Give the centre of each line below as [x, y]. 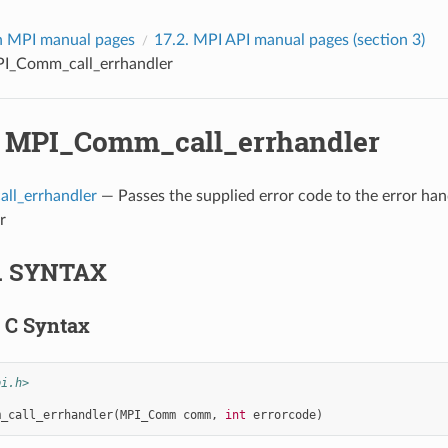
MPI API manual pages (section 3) [308, 39]
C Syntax [47, 324]
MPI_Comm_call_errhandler [192, 141]
